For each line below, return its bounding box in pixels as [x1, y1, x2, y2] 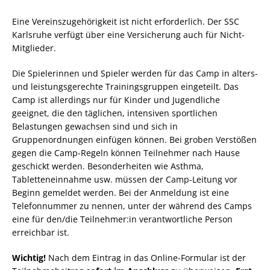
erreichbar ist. [12, 227, 69, 238]
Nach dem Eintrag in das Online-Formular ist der [46, 252, 246, 263]
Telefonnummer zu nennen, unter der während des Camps [12, 200, 252, 212]
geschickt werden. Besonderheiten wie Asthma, [12, 160, 204, 172]
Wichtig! [12, 252, 46, 263]
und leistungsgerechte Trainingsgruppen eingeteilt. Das [12, 81, 239, 92]
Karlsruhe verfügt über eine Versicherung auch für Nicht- [12, 29, 245, 40]
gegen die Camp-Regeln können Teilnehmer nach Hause [12, 147, 240, 159]
